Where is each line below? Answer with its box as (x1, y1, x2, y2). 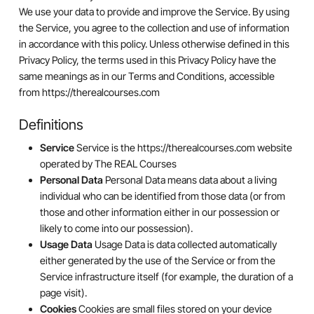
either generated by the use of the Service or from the (39, 254, 275, 266)
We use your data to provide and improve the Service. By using (18, 6, 289, 18)
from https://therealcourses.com (18, 86, 160, 98)
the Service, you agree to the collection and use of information (18, 22, 289, 34)
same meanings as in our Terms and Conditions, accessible (18, 70, 275, 82)
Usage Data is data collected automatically (94, 238, 277, 250)
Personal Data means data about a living (104, 173, 277, 186)
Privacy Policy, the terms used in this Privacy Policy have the (18, 54, 276, 66)
